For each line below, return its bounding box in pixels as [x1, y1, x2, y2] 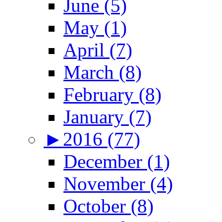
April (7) [63, 39, 132, 60]
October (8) [63, 195, 154, 217]
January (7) [63, 106, 152, 127]
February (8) [63, 83, 162, 105]
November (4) [63, 172, 173, 194]
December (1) [63, 150, 170, 172]
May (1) [63, 16, 127, 38]
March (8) [63, 61, 142, 83]
